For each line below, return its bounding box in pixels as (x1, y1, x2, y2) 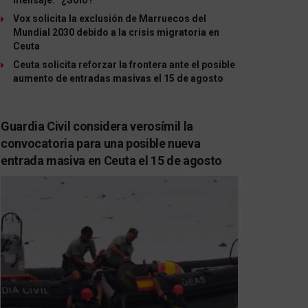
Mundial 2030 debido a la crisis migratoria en (13, 26, 219, 38)
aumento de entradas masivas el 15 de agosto (13, 72, 223, 84)
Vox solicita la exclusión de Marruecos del (13, 12, 206, 24)
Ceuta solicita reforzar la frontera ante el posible (13, 58, 235, 70)
